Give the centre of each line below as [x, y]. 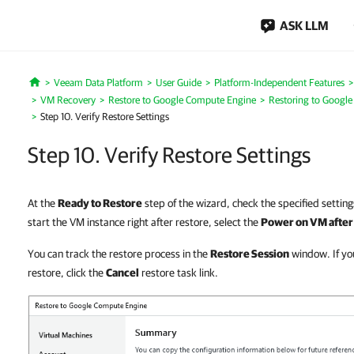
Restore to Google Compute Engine [182, 100]
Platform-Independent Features [279, 83]
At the [43, 203]
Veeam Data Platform [98, 83]
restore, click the [67, 273]
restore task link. [179, 273]
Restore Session [250, 254]
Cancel [122, 273]
